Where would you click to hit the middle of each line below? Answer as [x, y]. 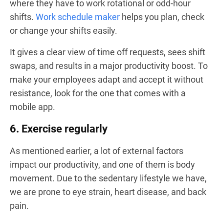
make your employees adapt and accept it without [107, 79]
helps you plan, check [162, 17]
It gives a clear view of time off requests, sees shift [108, 52]
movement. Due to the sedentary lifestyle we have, [108, 178]
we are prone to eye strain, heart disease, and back [108, 192]
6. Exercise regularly [59, 129]
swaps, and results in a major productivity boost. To [109, 66]
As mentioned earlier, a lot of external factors [97, 151]
